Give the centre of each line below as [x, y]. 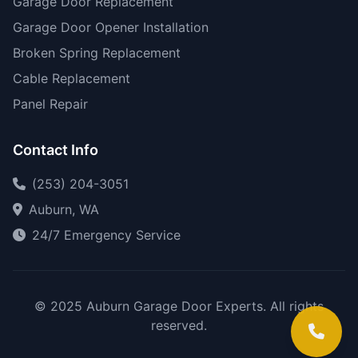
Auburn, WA [64, 209]
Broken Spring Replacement [97, 53]
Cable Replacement [72, 78]
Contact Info [56, 150]
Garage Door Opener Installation [111, 27]
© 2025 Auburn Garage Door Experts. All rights [179, 306]
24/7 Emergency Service [106, 235]
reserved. [179, 325]
